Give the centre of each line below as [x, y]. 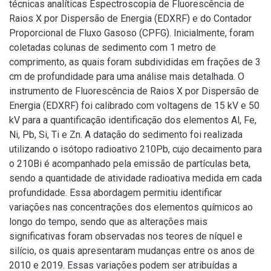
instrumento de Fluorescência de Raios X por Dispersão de [134, 91]
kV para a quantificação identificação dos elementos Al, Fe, [133, 120]
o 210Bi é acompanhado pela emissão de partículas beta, [130, 164]
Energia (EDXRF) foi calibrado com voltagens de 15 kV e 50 [134, 106]
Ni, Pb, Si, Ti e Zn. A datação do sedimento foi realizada [126, 135]
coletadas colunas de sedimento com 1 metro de [113, 47]
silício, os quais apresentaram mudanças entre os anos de [132, 251]
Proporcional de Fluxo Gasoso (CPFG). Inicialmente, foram [132, 33]
